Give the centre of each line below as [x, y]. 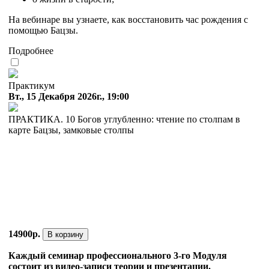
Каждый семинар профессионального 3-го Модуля [118, 256]
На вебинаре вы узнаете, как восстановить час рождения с [128, 20]
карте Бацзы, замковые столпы [71, 130]
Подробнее [31, 51]
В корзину [65, 235]
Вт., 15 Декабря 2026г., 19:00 [69, 97]
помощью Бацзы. [43, 31]
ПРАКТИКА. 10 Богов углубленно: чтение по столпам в [124, 119]
